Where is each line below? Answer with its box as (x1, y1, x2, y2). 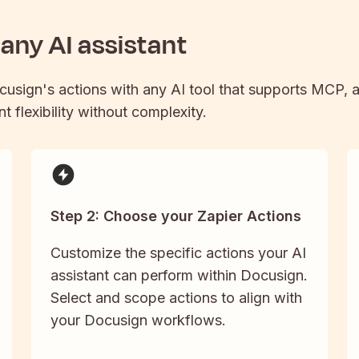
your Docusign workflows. (50, 312, 226, 329)
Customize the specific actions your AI (50, 244, 306, 262)
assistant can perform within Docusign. (50, 267, 308, 284)
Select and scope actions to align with (50, 289, 302, 307)
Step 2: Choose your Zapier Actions (50, 208, 301, 225)
